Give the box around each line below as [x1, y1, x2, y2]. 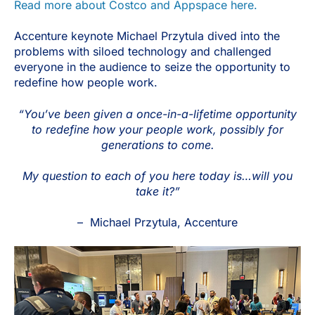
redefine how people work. [14, 75, 157, 90]
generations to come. [101, 137, 214, 152]
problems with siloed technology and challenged [14, 44, 271, 59]
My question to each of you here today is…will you [22, 169, 292, 184]
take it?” [135, 184, 180, 199]
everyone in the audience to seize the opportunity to [14, 60, 290, 75]
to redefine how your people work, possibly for [32, 122, 283, 136]
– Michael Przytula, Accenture [77, 215, 238, 230]
